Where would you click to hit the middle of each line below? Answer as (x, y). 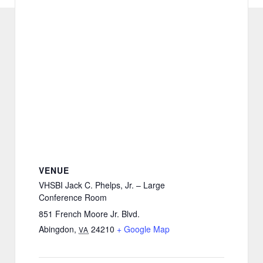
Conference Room (73, 198)
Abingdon (56, 229)
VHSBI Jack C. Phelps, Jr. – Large (102, 185)
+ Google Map (144, 229)
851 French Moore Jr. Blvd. (89, 214)
